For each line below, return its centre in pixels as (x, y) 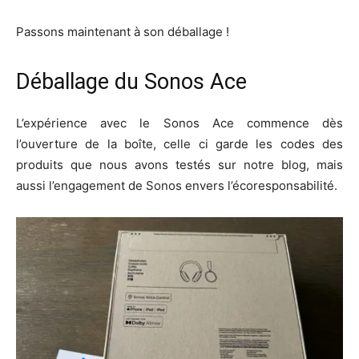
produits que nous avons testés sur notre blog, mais (179, 164)
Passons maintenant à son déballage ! (123, 31)
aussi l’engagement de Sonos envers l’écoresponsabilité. (177, 185)
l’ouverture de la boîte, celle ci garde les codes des (179, 143)
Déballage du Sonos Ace (131, 81)
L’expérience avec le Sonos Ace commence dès (179, 123)
